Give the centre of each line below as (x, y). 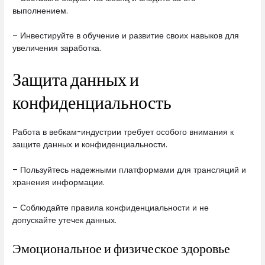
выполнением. (41, 11)
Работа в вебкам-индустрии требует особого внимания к (123, 132)
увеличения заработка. (57, 49)
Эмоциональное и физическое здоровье (122, 248)
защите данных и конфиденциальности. (90, 145)
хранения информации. (59, 183)
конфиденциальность (92, 102)
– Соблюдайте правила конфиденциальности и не (111, 208)
